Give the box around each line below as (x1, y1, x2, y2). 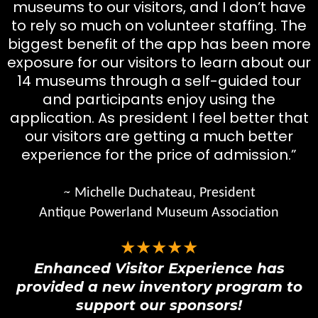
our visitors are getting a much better (25, 126, 293, 146)
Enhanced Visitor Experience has (33, 259, 285, 277)
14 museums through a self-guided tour (17, 70, 301, 91)
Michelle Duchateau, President (74, 185, 256, 200)
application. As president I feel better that (9, 107, 309, 128)
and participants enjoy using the (43, 89, 275, 109)
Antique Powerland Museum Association (39, 205, 279, 220)
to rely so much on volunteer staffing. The (11, 15, 307, 35)
